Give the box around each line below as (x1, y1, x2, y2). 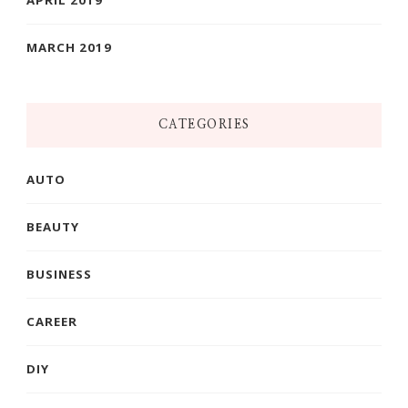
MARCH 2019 (26, 38, 112, 56)
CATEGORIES (158, 117, 250, 131)
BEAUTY (26, 218, 79, 235)
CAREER (26, 312, 77, 330)
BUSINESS (26, 265, 92, 282)
